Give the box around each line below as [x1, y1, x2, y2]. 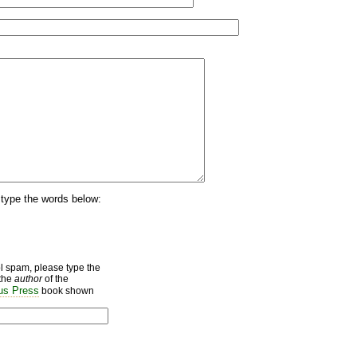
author [14, 273, 42, 284]
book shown [39, 284, 94, 296]
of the [42, 273, 69, 284]
